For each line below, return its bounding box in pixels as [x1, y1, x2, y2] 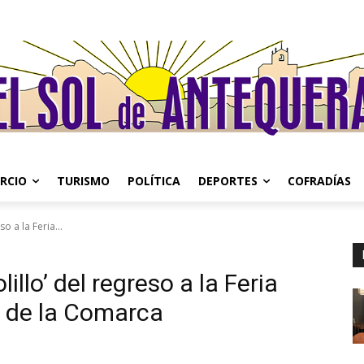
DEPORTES [198, 173, 258, 188]
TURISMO [57, 173, 110, 188]
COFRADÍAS [288, 173, 351, 188]
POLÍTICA [128, 173, 180, 188]
